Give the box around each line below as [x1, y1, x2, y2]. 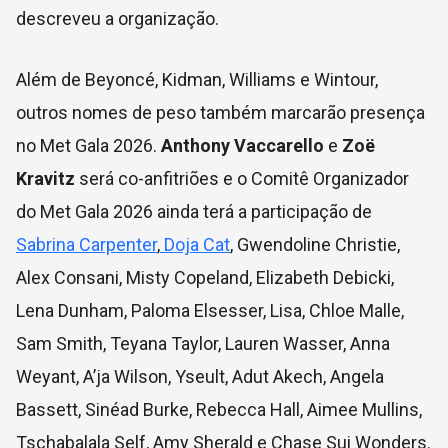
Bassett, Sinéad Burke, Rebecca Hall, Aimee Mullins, [16, 399, 422, 421]
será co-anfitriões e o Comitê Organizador [75, 168, 409, 190]
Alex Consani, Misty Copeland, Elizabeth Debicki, [16, 267, 394, 289]
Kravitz [16, 168, 75, 190]
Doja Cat [160, 234, 230, 256]
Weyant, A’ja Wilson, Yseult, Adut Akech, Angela [16, 366, 384, 388]
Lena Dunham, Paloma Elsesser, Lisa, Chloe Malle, [16, 300, 404, 322]
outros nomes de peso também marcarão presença [16, 102, 425, 124]
